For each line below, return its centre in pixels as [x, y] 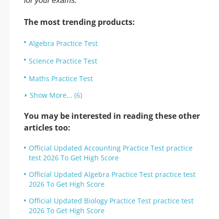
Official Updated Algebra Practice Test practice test [112, 174]
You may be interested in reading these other [112, 116]
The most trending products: [79, 22]
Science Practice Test [63, 61]
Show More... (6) [56, 95]
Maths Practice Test [61, 78]
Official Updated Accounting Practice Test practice [111, 148]
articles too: [47, 128]
